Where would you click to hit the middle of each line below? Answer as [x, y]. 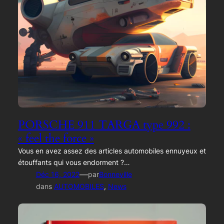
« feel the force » [56, 138]
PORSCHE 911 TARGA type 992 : [104, 125]
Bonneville [115, 174]
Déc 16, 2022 [57, 174]
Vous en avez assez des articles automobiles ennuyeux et [112, 151]
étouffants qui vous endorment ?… [74, 162]
